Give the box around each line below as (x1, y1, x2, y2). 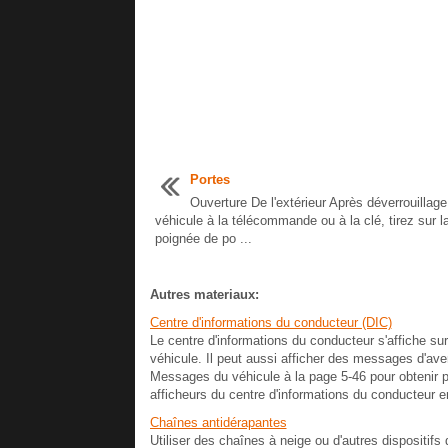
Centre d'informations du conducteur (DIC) (149, 315, 392, 330)
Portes (189, 172, 230, 187)
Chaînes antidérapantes (149, 415, 287, 430)
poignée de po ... (154, 231, 252, 246)
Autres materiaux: (149, 287, 259, 302)
